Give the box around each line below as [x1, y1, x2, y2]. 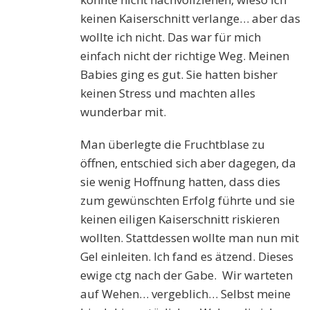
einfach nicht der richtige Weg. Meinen [80, 48, 290, 64]
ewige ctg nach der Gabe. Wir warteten [80, 267, 293, 284]
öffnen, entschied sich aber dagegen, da [80, 155, 297, 172]
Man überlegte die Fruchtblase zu [80, 136, 266, 153]
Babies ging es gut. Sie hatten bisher [80, 66, 278, 83]
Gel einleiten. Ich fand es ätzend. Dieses [80, 248, 294, 265]
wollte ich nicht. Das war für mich [80, 29, 262, 46]
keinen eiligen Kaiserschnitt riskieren [80, 211, 280, 228]
